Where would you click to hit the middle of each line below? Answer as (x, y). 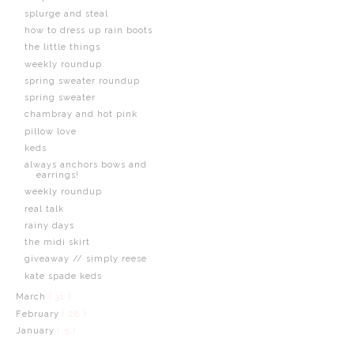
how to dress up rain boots (88, 30)
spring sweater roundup (82, 81)
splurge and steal (66, 13)
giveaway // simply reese (85, 259)
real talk (44, 209)
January (36, 330)
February (39, 314)
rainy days (49, 225)
